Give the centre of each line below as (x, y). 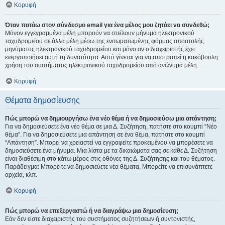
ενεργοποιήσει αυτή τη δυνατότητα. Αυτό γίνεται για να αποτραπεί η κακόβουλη (111, 57)
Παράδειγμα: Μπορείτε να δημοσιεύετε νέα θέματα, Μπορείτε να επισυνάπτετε (109, 167)
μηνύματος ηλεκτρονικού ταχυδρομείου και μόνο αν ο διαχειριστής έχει (100, 49)
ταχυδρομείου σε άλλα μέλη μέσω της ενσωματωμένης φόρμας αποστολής (104, 41)
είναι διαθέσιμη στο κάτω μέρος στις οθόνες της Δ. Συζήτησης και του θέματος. (110, 159)
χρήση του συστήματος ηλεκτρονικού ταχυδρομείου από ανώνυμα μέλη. (102, 65)
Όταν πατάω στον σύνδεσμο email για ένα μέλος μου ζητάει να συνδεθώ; (107, 25)
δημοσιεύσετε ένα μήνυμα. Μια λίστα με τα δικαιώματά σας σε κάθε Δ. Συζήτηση (111, 151)
